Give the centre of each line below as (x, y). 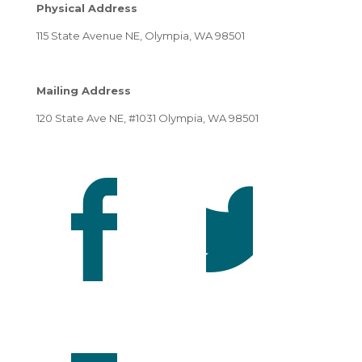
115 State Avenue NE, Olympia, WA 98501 (141, 36)
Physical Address (87, 8)
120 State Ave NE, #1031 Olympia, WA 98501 (147, 118)
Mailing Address (84, 91)
